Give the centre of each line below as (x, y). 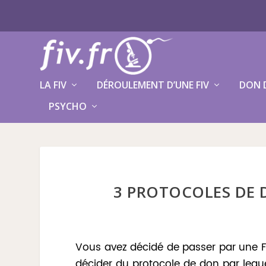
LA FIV (53, 85)
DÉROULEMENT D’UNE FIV (153, 85)
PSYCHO (68, 106)
